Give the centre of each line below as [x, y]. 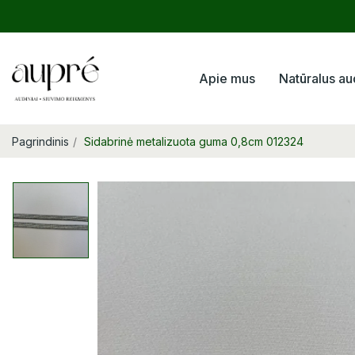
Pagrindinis [40, 142]
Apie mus [227, 79]
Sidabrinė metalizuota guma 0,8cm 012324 [194, 142]
